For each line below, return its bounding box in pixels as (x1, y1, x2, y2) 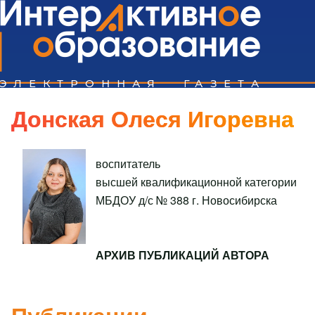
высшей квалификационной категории (96, 173, 297, 190)
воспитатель (96, 155, 164, 172)
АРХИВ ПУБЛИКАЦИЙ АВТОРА (96, 246, 270, 263)
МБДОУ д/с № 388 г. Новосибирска (96, 191, 278, 208)
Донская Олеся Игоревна (11, 102, 294, 135)
